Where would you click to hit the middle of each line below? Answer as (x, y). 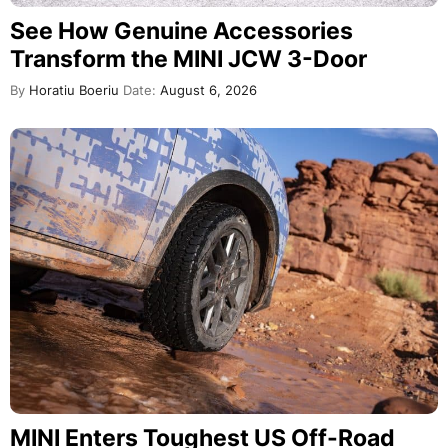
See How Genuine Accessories (181, 31)
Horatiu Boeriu (72, 91)
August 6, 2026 (206, 91)
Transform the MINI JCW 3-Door (188, 59)
